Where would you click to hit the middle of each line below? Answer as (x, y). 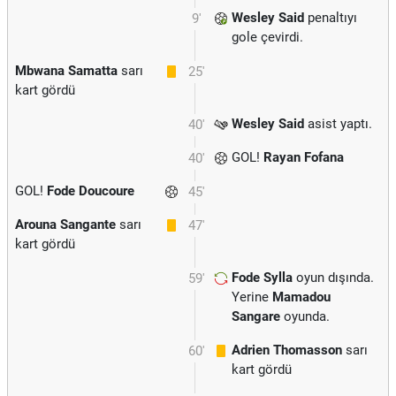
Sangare (256, 316)
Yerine (252, 297)
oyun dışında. (333, 278)
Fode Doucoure (91, 191)
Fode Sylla (262, 278)
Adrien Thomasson (287, 350)
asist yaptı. (338, 124)
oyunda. (305, 316)
